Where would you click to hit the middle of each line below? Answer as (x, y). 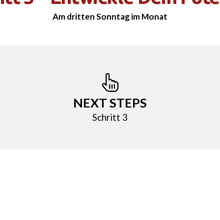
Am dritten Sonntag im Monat (110, 17)
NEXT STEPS (110, 103)
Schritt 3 (110, 117)
